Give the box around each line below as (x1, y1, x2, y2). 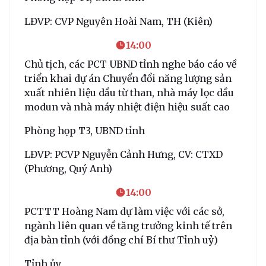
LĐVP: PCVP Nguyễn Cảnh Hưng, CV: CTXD (24, 148, 223, 160)
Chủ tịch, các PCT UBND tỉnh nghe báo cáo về (24, 58, 236, 70)
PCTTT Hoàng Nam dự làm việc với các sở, (24, 205, 224, 217)
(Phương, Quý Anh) (24, 162, 112, 175)
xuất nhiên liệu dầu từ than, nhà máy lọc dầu (24, 86, 234, 99)
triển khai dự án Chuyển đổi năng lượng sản (24, 72, 232, 84)
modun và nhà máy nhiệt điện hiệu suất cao (24, 100, 230, 113)
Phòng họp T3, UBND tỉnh (24, 124, 145, 137)
